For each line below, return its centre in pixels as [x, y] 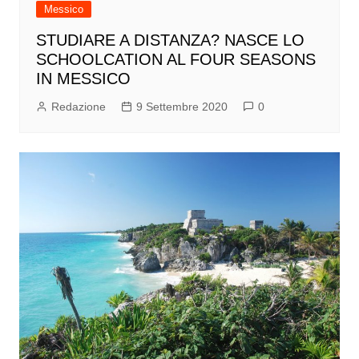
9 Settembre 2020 [182, 107]
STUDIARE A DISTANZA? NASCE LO [170, 40]
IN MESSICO [83, 79]
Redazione [78, 107]
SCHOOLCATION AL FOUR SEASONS [175, 60]
